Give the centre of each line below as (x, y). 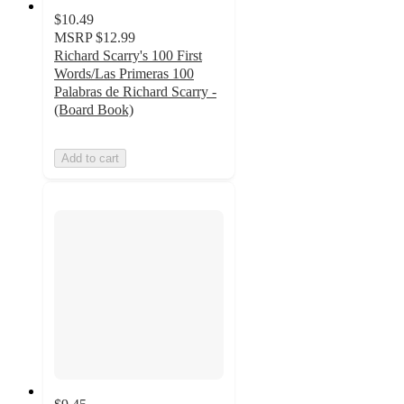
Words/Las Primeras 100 (124, 73)
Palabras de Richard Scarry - (135, 91)
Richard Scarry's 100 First (128, 55)
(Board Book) (94, 109)
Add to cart (90, 158)
